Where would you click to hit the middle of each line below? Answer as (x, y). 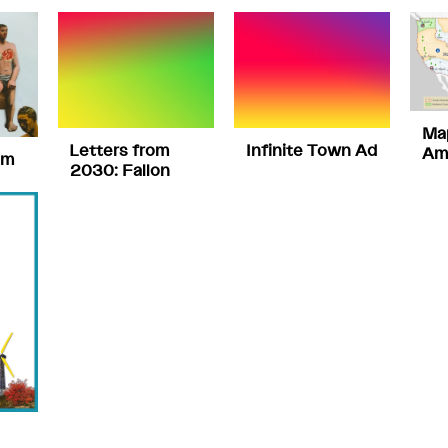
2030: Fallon (120, 170)
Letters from (120, 150)
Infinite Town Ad (311, 150)
